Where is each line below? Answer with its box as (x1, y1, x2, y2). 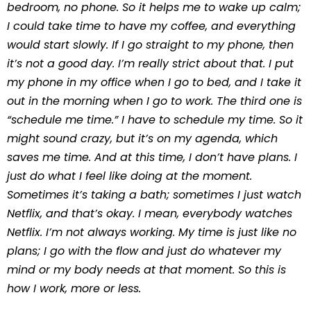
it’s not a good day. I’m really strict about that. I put (7, 56, 294, 72)
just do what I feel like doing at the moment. (7, 168, 252, 184)
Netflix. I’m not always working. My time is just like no (7, 224, 296, 240)
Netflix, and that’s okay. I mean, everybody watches (7, 205, 292, 221)
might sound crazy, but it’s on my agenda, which (7, 131, 278, 146)
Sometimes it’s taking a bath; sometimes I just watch (7, 187, 301, 203)
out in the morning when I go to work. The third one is (7, 93, 302, 109)
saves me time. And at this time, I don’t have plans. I (7, 149, 297, 165)
